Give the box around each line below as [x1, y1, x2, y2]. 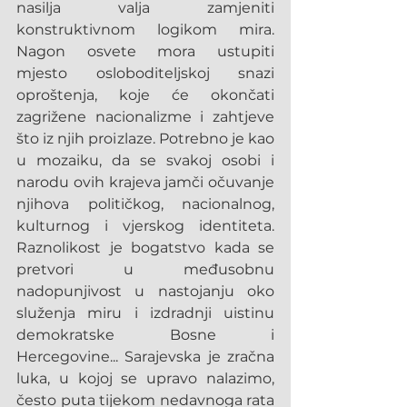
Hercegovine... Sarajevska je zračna [16, 348, 274, 365]
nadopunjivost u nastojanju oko [16, 283, 274, 300]
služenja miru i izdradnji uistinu [16, 304, 274, 322]
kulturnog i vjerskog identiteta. [16, 217, 274, 234]
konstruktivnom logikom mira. [16, 21, 274, 38]
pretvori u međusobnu [16, 261, 274, 278]
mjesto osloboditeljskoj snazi [16, 65, 274, 82]
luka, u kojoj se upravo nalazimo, [16, 370, 274, 387]
